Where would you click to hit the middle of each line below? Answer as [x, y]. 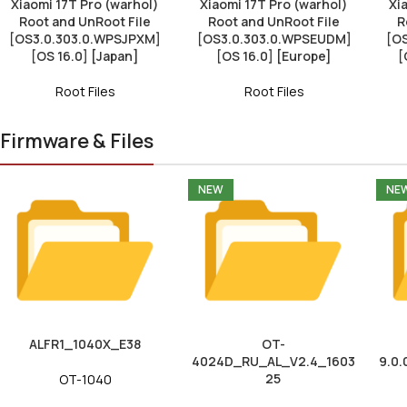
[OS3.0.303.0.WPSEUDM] [274, 38]
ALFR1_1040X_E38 [85, 343]
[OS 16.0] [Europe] [274, 55]
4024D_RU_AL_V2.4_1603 [273, 361]
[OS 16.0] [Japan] [85, 55]
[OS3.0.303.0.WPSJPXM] [85, 38]
